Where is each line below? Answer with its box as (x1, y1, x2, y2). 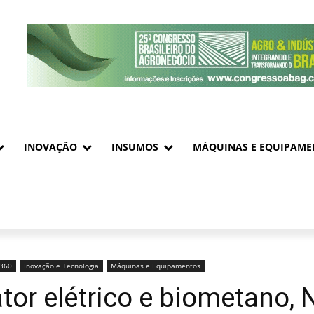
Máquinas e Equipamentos (111, 261, 200, 271)
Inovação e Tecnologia (24, 261, 99, 271)
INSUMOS (111, 140, 158, 153)
